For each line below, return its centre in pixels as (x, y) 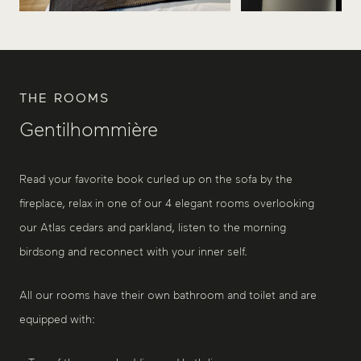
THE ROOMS (64, 98)
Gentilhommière (89, 130)
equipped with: (57, 320)
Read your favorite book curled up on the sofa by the (156, 180)
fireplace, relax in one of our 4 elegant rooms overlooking (167, 204)
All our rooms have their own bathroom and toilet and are (168, 296)
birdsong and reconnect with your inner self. (133, 252)
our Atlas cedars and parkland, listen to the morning (153, 228)
